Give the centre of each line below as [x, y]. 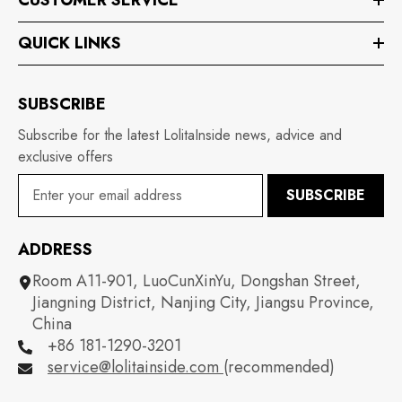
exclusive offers [66, 156]
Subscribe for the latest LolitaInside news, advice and [180, 135]
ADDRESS [55, 249]
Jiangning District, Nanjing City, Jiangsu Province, [204, 302]
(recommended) [279, 367]
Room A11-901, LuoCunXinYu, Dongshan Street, [197, 280]
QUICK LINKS [70, 43]
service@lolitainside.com [135, 367]
